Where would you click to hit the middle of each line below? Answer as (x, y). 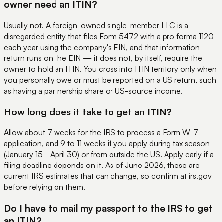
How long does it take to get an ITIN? (88, 111)
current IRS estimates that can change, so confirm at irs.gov (108, 176)
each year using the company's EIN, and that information (102, 47)
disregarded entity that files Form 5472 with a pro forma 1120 (109, 36)
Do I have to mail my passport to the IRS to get (108, 208)
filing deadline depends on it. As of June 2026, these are (102, 165)
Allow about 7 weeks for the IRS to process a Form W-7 (101, 133)
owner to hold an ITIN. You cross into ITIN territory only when (110, 69)
